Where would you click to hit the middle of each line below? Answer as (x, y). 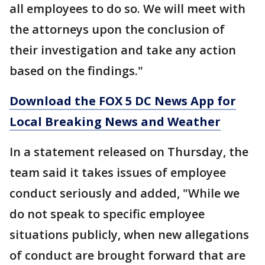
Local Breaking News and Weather (115, 121)
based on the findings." (76, 70)
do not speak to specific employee (107, 214)
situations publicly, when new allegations (129, 234)
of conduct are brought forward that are (127, 255)
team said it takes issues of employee (118, 172)
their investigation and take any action (123, 50)
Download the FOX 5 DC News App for (123, 101)
